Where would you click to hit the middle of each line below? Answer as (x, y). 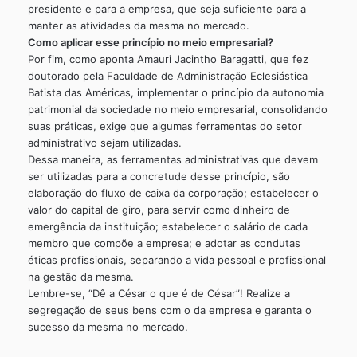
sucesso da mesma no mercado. (108, 326)
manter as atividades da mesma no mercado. (139, 25)
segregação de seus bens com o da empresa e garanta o (170, 310)
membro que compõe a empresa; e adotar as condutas (164, 243)
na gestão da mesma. (81, 276)
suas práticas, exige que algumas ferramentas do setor (165, 126)
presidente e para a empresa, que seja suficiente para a (167, 8)
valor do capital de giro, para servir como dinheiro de (159, 209)
